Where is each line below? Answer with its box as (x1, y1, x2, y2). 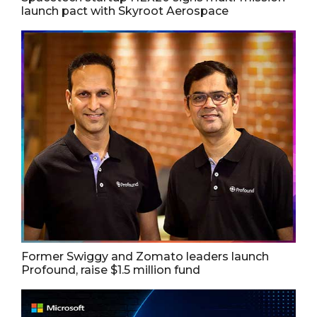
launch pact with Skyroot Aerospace (21, 4, 229, 18)
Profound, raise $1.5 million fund (21, 263, 200, 277)
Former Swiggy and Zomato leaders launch (21, 249, 269, 263)
